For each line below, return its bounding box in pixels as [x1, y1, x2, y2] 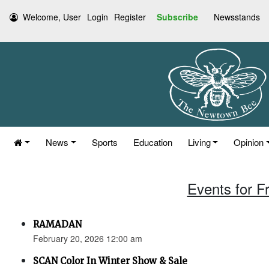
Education [133, 136, 172, 148]
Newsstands [214, 11, 260, 23]
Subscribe [157, 11, 198, 23]
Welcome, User [23, 11, 81, 23]
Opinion [234, 136, 264, 148]
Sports [91, 136, 118, 148]
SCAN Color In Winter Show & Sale [33, 255, 187, 267]
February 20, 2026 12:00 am [33, 232, 142, 244]
